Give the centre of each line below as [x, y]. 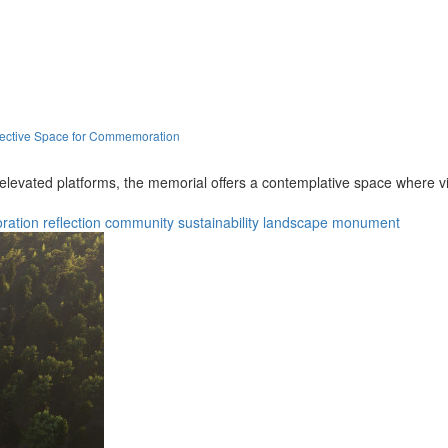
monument [366, 221]
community [139, 221]
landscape [295, 221]
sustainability [218, 221]
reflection [72, 221]
